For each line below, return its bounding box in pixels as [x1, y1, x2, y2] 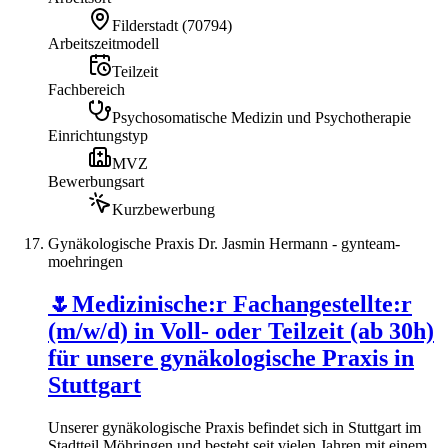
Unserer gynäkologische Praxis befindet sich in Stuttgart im [48, 418, 421, 436]
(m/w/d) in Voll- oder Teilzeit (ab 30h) [48, 317, 434, 344]
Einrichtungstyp [48, 126, 148, 144]
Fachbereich [48, 80, 125, 98]
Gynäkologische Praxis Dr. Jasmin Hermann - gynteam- [48, 234, 400, 252]
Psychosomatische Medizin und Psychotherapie [112, 108, 411, 126]
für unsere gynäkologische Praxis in [48, 344, 414, 371]
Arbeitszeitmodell [48, 34, 159, 52]
